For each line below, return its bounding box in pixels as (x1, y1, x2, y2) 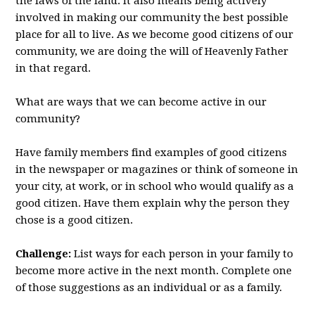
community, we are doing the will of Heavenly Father (15, 45, 289, 58)
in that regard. (15, 62, 91, 75)
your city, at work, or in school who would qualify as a (15, 180, 295, 193)
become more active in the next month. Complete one (15, 264, 292, 277)
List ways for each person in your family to (71, 247, 294, 260)
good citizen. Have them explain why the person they (15, 197, 290, 210)
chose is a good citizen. (15, 214, 134, 226)
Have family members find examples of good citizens (15, 146, 288, 159)
